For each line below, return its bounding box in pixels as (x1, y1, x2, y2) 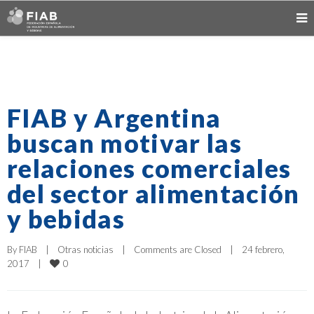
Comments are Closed (134, 244, 221, 255)
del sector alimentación (7, 178, 300, 209)
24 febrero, (242, 244, 285, 255)
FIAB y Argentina (7, 102, 221, 133)
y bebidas (7, 203, 125, 234)
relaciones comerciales (7, 153, 292, 184)
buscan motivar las (7, 128, 243, 158)
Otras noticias (57, 244, 114, 255)
